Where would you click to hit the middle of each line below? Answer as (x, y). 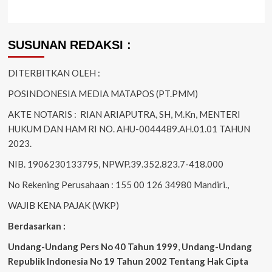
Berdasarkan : (36, 226)
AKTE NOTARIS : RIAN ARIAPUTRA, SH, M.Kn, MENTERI (124, 114)
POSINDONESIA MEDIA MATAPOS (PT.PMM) (103, 93)
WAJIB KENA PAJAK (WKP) (63, 205)
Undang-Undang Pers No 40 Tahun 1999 (93, 246)
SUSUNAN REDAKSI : (69, 45)
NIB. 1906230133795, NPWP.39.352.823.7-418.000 (115, 164)
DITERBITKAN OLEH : (54, 73)
